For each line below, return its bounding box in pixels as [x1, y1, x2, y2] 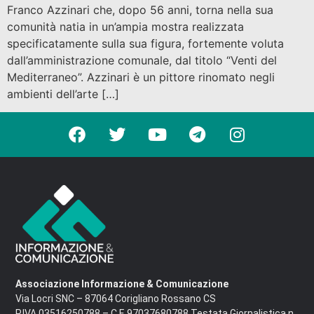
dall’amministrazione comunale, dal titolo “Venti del [7, 53, 277, 67]
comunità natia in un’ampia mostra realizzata [7, 19, 244, 34]
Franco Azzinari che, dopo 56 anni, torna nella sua [7, 2, 273, 17]
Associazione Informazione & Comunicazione [15, 278, 228, 290]
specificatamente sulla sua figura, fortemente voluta [7, 36, 284, 50]
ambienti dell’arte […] [7, 86, 119, 101]
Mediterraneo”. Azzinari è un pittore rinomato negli [7, 69, 275, 84]
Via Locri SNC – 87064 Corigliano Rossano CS [15, 293, 216, 305]
